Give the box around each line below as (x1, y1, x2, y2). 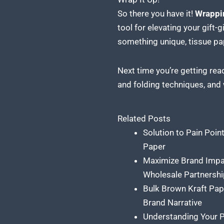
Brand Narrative (142, 197, 202, 207)
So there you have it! (117, 8, 195, 19)
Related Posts (117, 113, 170, 123)
